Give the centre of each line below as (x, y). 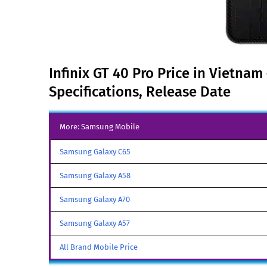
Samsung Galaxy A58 (95, 176)
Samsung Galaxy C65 (95, 152)
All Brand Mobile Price (99, 247)
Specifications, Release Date (140, 92)
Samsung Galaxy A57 (95, 223)
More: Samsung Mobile (100, 127)
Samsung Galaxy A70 (95, 199)
